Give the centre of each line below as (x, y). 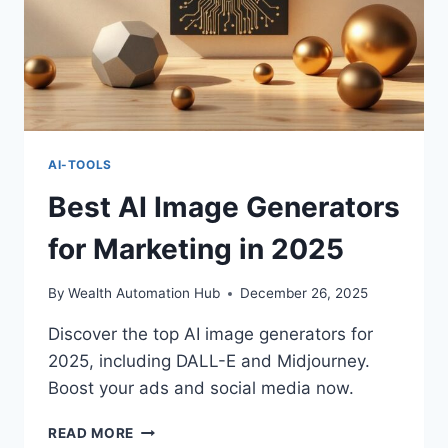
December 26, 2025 (304, 293)
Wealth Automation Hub (144, 293)
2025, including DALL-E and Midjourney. (209, 361)
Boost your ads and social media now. (201, 388)
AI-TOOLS (80, 164)
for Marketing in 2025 (196, 248)
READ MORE (91, 433)
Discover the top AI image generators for (210, 334)
